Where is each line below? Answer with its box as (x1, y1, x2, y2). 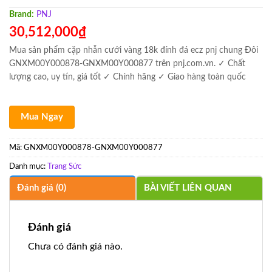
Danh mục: (9, 162, 47, 170)
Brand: (9, 10, 34, 19)
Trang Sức (47, 162, 81, 170)
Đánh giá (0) (17, 183, 66, 192)
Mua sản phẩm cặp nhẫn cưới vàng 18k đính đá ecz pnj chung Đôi (9, 46, 258, 55)
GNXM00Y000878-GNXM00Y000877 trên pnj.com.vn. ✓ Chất (9, 59, 245, 68)
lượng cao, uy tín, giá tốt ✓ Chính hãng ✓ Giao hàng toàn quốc (9, 72, 246, 81)
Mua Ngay (21, 112, 63, 121)
